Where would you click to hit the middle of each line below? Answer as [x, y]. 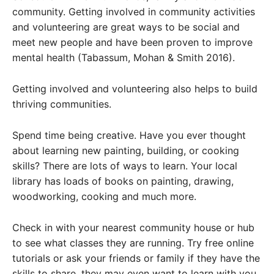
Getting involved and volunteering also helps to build [135, 88]
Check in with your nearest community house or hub [133, 227]
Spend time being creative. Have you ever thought [129, 135]
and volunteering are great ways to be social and [126, 27]
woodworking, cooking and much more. [104, 196]
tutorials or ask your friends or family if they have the [136, 258]
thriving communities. [62, 104]
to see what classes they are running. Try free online [133, 243]
